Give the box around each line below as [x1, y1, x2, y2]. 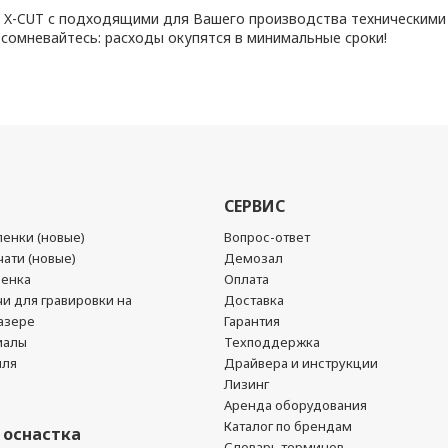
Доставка [224, 291, 284, 309]
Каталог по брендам [224, 417, 352, 435]
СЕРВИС [224, 195, 285, 217]
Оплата [224, 270, 269, 288]
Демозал [224, 249, 283, 267]
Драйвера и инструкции [224, 354, 378, 372]
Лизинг [224, 375, 269, 393]
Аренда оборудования [224, 396, 367, 414]
